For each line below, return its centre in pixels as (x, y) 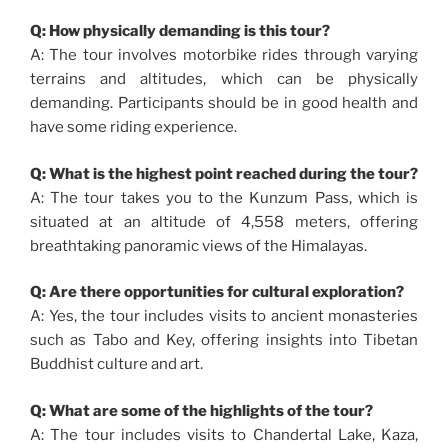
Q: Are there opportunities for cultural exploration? (217, 292)
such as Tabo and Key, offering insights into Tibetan (224, 340)
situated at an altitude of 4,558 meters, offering (224, 221)
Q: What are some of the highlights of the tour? (201, 410)
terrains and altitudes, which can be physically (224, 79)
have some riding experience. (133, 127)
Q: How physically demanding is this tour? (180, 31)
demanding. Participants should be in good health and (224, 103)
